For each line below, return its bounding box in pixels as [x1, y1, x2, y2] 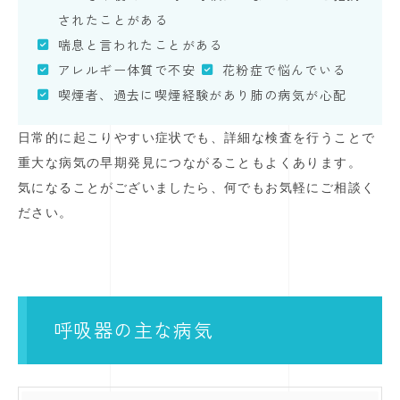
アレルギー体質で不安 [58, 61, 196, 79]
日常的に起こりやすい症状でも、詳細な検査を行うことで [18, 130, 376, 146]
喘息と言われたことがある [58, 36, 223, 54]
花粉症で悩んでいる [222, 61, 346, 79]
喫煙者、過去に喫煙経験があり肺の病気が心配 [58, 86, 347, 104]
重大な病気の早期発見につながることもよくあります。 [18, 155, 362, 171]
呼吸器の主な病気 [54, 316, 214, 344]
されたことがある [58, 11, 169, 29]
